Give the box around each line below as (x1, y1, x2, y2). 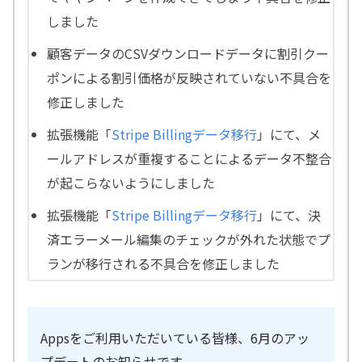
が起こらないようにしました (47, 173, 216, 193)
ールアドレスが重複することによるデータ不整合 (47, 149, 332, 169)
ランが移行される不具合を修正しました (47, 254, 280, 274)
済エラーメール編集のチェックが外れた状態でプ (47, 229, 331, 250)
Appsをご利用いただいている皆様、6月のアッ (40, 328, 309, 348)
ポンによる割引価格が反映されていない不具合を (47, 68, 332, 88)
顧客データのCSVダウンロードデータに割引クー (47, 44, 330, 64)
